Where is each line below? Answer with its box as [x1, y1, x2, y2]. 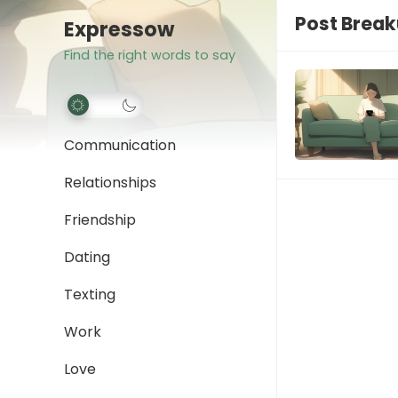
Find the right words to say [64, 46, 235, 64]
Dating [64, 247, 110, 267]
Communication [64, 135, 176, 155]
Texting [64, 284, 115, 305]
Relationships [64, 172, 156, 193]
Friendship [64, 210, 136, 230]
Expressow [64, 15, 174, 44]
